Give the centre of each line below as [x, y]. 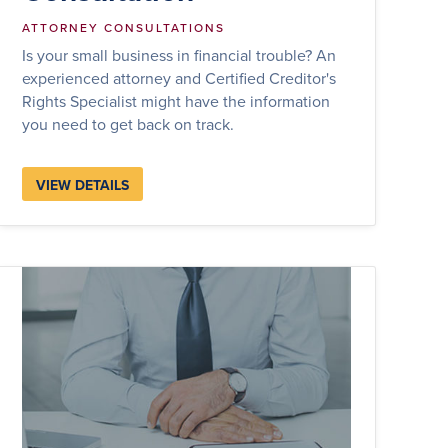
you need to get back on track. [128, 123]
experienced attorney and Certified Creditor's [179, 77]
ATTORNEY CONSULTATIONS [124, 27]
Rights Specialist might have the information [176, 100]
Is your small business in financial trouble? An [179, 54]
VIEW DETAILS [83, 184]
